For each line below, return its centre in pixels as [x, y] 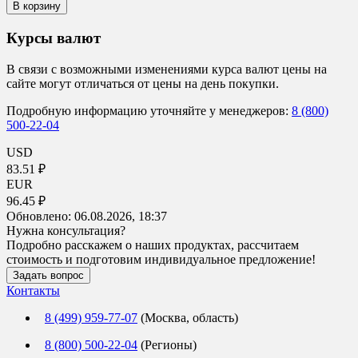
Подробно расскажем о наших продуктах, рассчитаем [153, 245]
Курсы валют [54, 38]
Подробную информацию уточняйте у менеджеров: [149, 110]
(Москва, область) [188, 317]
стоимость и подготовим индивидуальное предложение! [161, 259]
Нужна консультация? [66, 230]
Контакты [33, 290]
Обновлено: [40, 216]
